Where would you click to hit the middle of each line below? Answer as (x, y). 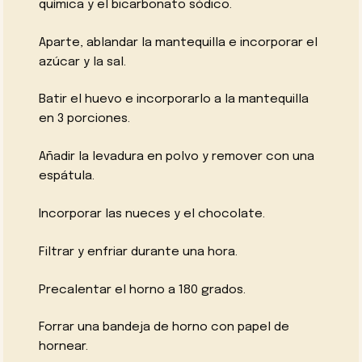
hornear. (64, 347)
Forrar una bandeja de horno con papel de (164, 328)
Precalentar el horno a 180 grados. (143, 290)
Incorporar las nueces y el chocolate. (152, 214)
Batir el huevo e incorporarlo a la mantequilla (174, 100)
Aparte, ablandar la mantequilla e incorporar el (179, 42)
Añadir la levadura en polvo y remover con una (177, 157)
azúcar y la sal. (83, 62)
